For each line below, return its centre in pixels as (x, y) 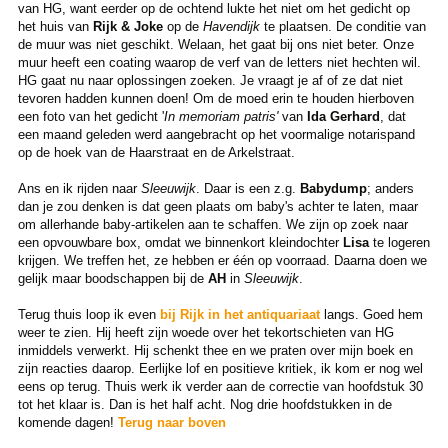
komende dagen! (67, 422)
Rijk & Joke (127, 26)
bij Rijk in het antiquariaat (239, 314)
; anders (390, 188)
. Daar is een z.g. (247, 188)
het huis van (55, 26)
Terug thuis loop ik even (88, 314)
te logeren (399, 242)
